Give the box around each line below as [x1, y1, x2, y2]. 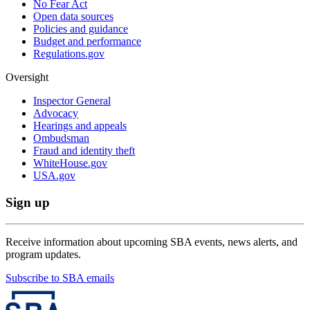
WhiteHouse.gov [33, 157, 107, 170]
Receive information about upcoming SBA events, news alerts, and [6, 235, 298, 248]
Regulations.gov [33, 48, 104, 60]
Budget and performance [33, 35, 141, 48]
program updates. [6, 248, 81, 260]
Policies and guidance [33, 23, 128, 35]
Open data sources [33, 10, 113, 23]
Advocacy [33, 107, 78, 120]
